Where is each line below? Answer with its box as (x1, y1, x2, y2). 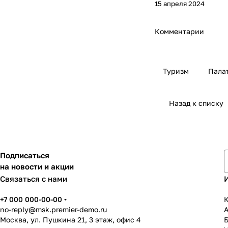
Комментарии (155, 26, 204, 36)
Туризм (163, 66, 189, 75)
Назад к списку (169, 98, 223, 107)
